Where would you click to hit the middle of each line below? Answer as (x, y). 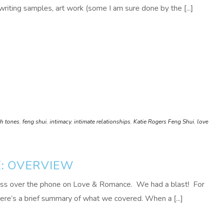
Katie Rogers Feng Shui (164, 122)
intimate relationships (102, 122)
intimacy (60, 122)
